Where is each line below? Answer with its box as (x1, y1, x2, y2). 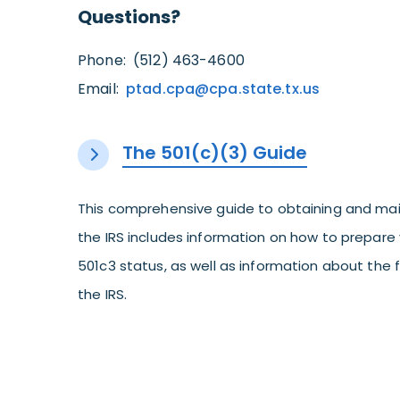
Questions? (78, 4, 180, 29)
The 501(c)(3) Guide (122, 139, 307, 165)
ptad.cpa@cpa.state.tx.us (126, 78, 320, 99)
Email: (78, 78, 126, 99)
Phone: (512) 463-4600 (78, 49, 245, 71)
